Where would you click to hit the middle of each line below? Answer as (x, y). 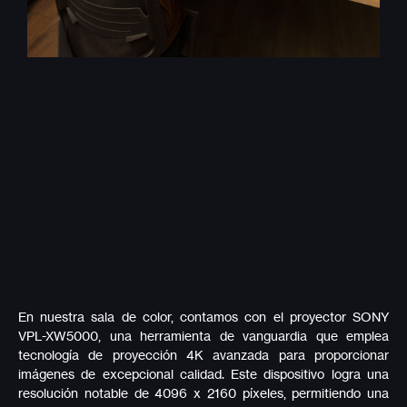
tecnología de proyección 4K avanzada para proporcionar (203, 354)
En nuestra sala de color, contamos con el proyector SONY (203, 316)
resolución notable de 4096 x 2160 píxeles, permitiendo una (203, 392)
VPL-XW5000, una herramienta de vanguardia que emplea (203, 335)
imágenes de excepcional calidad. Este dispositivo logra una (203, 373)
